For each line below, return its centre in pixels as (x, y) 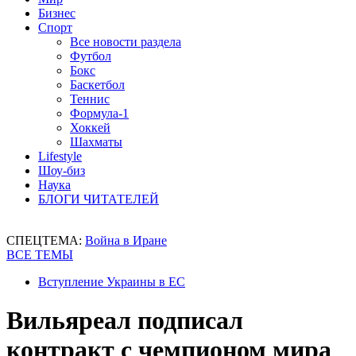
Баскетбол (97, 85)
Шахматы (96, 142)
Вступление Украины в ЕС (112, 282)
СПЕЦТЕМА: (46, 240)
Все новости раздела (126, 42)
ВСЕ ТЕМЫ (40, 255)
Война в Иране (126, 240)
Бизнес (57, 13)
